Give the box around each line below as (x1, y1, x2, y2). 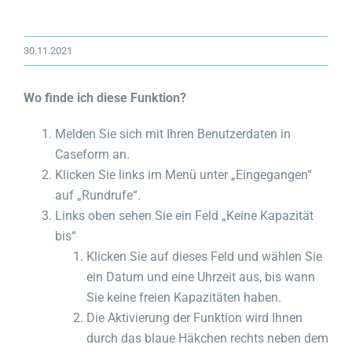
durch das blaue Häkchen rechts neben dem (86, 330, 328, 346)
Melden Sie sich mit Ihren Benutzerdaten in (55, 126, 291, 141)
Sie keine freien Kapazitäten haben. (86, 289, 281, 305)
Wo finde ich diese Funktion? (24, 90, 186, 105)
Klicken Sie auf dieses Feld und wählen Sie (86, 248, 322, 264)
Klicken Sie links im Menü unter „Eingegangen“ (55, 167, 312, 182)
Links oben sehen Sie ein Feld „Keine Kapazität (55, 207, 313, 223)
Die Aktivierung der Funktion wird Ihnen (86, 310, 302, 325)
